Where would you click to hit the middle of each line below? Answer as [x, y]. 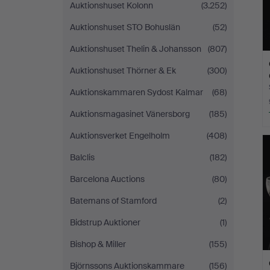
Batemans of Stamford [113, 201]
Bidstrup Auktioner [105, 222]
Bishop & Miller [98, 244]
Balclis [82, 157]
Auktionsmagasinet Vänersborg [130, 114]
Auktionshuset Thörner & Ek [123, 71]
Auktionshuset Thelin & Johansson [136, 49]
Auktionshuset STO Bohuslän [125, 27]
